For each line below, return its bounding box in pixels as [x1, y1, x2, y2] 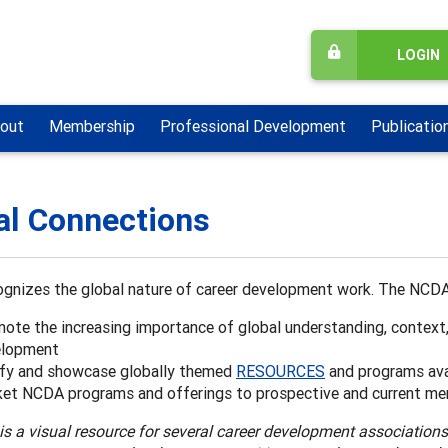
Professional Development [160, 116, 346, 137]
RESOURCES [236, 361, 325, 382]
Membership [49, 116, 135, 137]
